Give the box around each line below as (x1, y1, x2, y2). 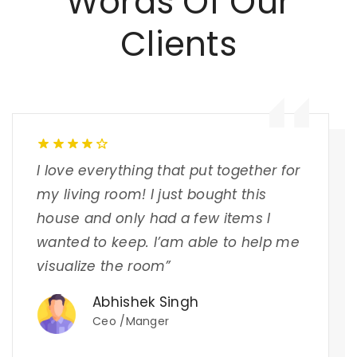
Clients (120, 21, 237, 68)
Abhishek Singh (92, 292, 199, 312)
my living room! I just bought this (37, 185, 267, 204)
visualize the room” (37, 257, 171, 276)
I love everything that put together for (37, 161, 300, 180)
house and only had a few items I (37, 209, 271, 228)
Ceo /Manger (92, 313, 170, 329)
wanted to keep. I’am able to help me (37, 233, 300, 252)
